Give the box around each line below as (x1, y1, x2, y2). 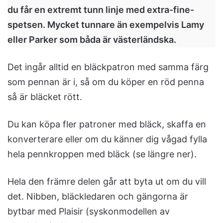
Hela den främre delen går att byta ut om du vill (7, 176, 206, 187)
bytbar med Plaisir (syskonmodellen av (7, 206, 170, 217)
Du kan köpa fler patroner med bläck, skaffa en (7, 119, 206, 130)
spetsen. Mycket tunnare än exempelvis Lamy (7, 19, 204, 30)
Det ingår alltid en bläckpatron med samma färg (7, 62, 209, 73)
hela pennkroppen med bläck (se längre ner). (7, 149, 197, 160)
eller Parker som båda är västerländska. (7, 34, 176, 45)
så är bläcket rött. (7, 92, 82, 103)
